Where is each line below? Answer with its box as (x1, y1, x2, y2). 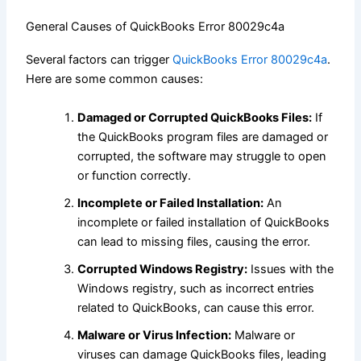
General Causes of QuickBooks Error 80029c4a (26, 19, 285, 35)
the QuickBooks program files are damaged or (77, 129, 329, 144)
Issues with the (247, 261, 334, 276)
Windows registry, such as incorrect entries (77, 280, 315, 296)
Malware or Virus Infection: (77, 327, 232, 342)
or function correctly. (77, 168, 192, 183)
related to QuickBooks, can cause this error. (77, 300, 315, 315)
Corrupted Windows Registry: (77, 261, 248, 276)
